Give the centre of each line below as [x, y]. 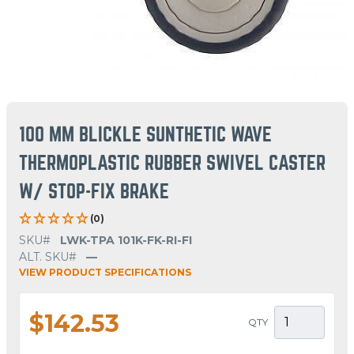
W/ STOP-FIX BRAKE [94, 191]
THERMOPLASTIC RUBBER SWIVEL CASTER [172, 163]
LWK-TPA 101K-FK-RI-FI [126, 240]
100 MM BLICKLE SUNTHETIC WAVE [145, 134]
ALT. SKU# [48, 256]
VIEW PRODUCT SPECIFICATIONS [105, 272]
